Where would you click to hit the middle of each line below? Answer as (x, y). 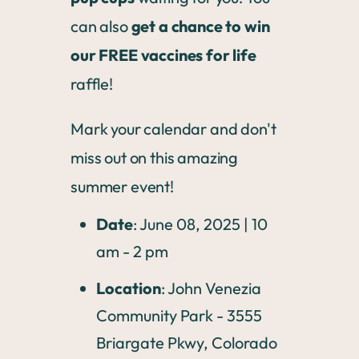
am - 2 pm (132, 251)
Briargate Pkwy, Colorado (187, 343)
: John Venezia (211, 288)
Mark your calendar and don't (173, 129)
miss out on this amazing (155, 157)
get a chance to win (200, 26)
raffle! (92, 84)
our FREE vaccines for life (163, 55)
